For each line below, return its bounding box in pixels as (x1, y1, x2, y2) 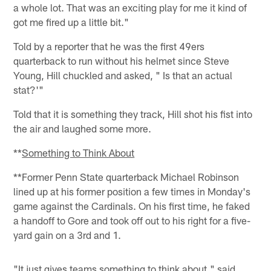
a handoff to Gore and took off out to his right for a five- (13, 214, 251, 227)
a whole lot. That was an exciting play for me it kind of (13, 1, 247, 14)
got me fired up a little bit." (13, 16, 129, 28)
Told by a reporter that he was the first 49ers (13, 40, 205, 53)
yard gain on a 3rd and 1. (13, 229, 122, 241)
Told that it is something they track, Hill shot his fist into (13, 108, 253, 120)
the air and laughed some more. (13, 122, 152, 135)
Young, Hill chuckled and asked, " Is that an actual (13, 69, 233, 82)
